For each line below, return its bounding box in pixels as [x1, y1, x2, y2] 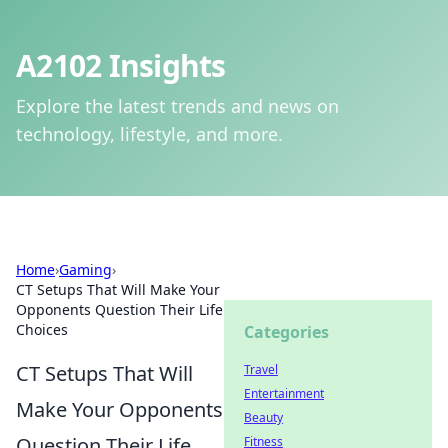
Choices [16, 320, 68, 339]
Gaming [59, 260, 112, 279]
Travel [244, 361, 278, 378]
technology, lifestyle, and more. [16, 122, 283, 146]
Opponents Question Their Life [16, 300, 223, 319]
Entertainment [244, 385, 324, 402]
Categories [244, 321, 329, 343]
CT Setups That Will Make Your [16, 280, 220, 299]
